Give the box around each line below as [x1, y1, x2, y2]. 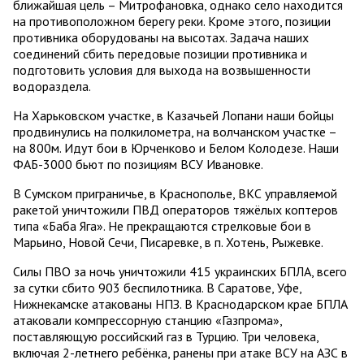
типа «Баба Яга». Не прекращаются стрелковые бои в [13, 218, 311, 235]
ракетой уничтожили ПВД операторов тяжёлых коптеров [13, 201, 338, 219]
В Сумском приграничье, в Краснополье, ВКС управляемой [13, 185, 337, 202]
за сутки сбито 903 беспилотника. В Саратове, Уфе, [13, 279, 301, 297]
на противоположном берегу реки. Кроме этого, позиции [13, 13, 331, 30]
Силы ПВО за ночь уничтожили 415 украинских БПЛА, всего [13, 263, 347, 280]
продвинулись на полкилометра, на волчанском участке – [13, 123, 336, 141]
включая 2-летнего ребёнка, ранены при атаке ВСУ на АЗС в [13, 344, 348, 362]
